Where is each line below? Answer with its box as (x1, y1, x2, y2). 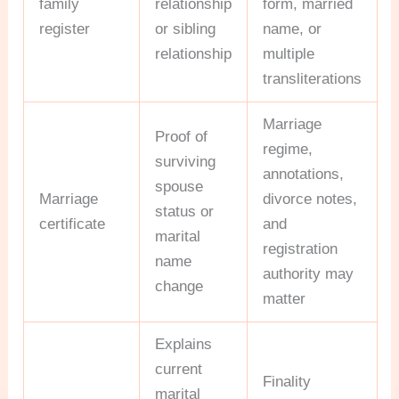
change (155, 278, 204, 296)
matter (263, 290, 306, 308)
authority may (263, 265, 354, 283)
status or (155, 203, 215, 221)
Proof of (155, 128, 208, 146)
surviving (155, 153, 216, 171)
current (155, 361, 203, 379)
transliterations (263, 70, 362, 88)
